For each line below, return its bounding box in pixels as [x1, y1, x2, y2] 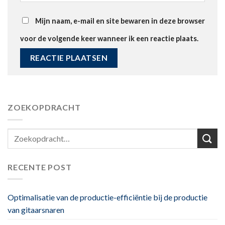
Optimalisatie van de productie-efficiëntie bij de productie [8, 192, 207, 202]
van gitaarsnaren [8, 205, 64, 215]
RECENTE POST [8, 162, 72, 172]
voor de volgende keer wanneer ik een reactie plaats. [20, 34, 198, 43]
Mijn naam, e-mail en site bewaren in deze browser [35, 16, 205, 25]
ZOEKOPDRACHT [8, 102, 81, 112]
